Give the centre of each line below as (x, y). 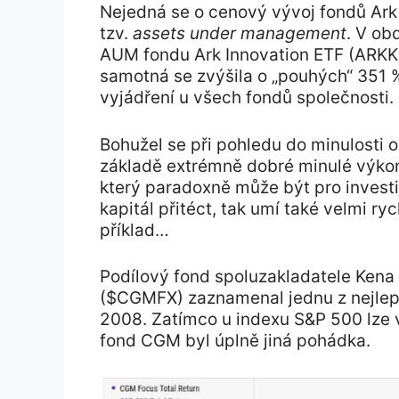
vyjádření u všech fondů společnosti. (247, 98)
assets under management (240, 34)
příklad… (134, 230)
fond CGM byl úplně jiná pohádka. (235, 341)
